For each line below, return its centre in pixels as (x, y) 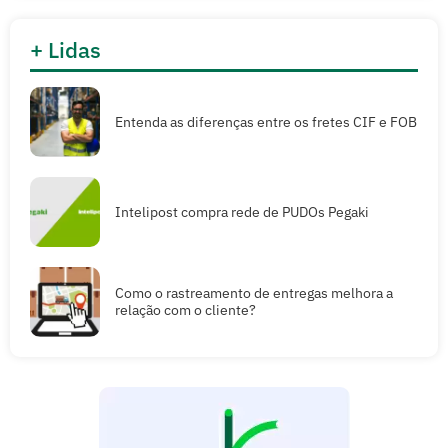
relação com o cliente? (185, 310)
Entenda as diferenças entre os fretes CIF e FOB (266, 121)
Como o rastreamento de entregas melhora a (254, 293)
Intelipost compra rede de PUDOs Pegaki (242, 211)
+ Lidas (65, 50)
